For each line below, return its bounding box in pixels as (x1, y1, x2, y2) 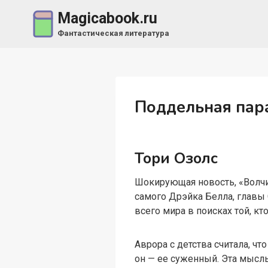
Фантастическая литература (57, 28, 169, 38)
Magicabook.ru (57, 10, 157, 28)
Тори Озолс (135, 148, 218, 169)
